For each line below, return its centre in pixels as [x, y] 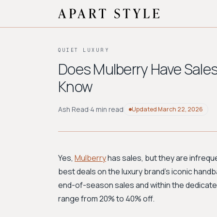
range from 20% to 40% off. [106, 199]
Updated [145, 109]
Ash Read [73, 109]
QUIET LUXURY [84, 50]
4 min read [107, 109]
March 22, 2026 [180, 109]
